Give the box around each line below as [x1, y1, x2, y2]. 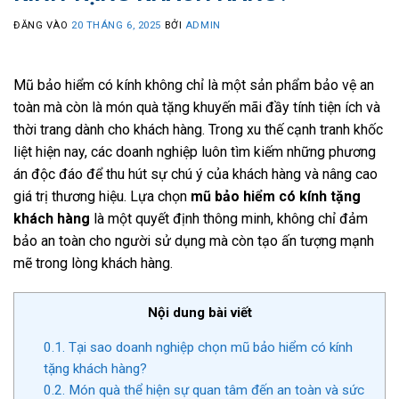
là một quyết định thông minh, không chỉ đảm [90, 209, 368, 227]
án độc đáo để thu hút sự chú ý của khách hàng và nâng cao [13, 165, 378, 183]
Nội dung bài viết [147, 305, 252, 322]
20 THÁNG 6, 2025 [71, 19, 162, 31]
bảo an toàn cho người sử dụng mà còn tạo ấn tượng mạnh [13, 232, 374, 249]
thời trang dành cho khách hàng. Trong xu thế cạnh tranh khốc [13, 120, 383, 138]
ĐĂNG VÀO [13, 19, 72, 31]
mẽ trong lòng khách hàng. [13, 254, 173, 272]
